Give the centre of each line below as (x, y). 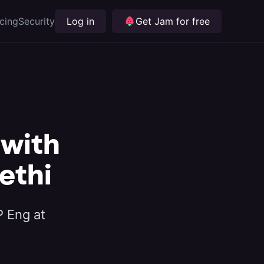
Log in (80, 21)
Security (37, 21)
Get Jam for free (173, 21)
